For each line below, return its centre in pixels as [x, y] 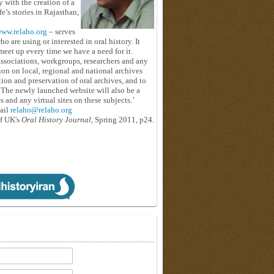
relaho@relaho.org [41, 110]
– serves [61, 31]
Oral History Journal [55, 120]
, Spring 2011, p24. [123, 120]
